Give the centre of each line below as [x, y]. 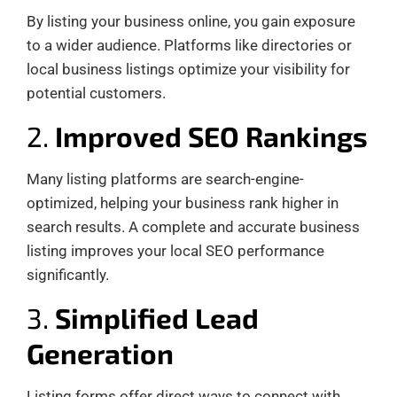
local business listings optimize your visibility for [188, 69]
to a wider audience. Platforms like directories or [189, 45]
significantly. [68, 274]
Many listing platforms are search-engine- [165, 179]
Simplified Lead [157, 317]
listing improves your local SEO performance [175, 250]
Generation [100, 353]
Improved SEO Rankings [211, 136]
